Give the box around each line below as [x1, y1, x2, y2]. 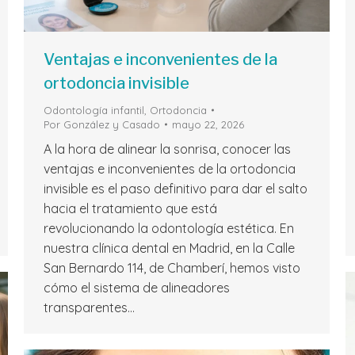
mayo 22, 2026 [172, 118, 244, 132]
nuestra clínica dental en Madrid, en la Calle [44, 240, 295, 257]
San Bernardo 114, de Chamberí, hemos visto [44, 260, 300, 277]
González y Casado [63, 118, 160, 132]
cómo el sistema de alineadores [44, 280, 230, 296]
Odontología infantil [44, 104, 144, 117]
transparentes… [44, 300, 135, 316]
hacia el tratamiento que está [44, 200, 217, 217]
